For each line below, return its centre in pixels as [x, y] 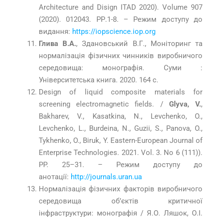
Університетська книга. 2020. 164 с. [99, 80]
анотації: [55, 177]
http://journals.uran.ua [106, 177]
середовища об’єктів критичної [121, 201]
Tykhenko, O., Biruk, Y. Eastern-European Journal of [121, 141]
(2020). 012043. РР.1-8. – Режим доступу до [121, 20]
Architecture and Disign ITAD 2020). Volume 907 [121, 8]
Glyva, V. [185, 104]
